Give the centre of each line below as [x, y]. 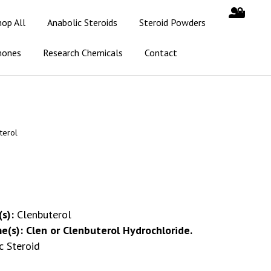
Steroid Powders [173, 22]
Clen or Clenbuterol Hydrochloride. [109, 230]
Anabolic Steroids [83, 22]
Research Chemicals [83, 53]
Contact [161, 53]
